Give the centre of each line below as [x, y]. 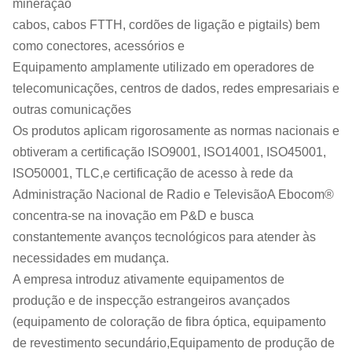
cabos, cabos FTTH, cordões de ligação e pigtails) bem [166, 25]
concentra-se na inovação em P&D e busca [133, 216]
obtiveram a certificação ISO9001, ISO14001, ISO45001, [169, 152]
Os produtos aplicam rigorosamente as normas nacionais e [176, 131]
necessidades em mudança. [91, 258]
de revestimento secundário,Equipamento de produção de [174, 343]
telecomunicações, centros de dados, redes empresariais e [176, 88]
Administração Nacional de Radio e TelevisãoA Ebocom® [173, 194]
